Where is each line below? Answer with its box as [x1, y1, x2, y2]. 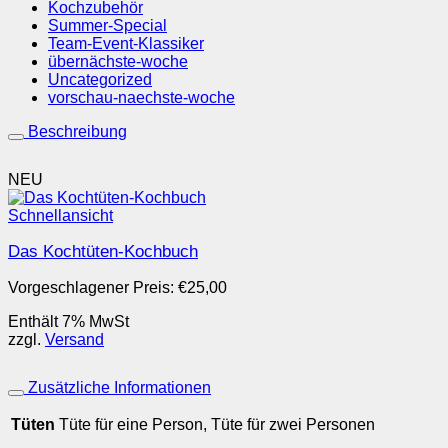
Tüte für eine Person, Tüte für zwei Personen [59, 415, 375, 433]
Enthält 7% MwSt [8, 312, 129, 330]
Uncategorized [48, 70, 152, 88]
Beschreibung [24, 122, 127, 140]
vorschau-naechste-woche [48, 88, 235, 106]
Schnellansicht [8, 206, 113, 224]
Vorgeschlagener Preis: [8, 278, 178, 296]
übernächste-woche [48, 52, 188, 70]
